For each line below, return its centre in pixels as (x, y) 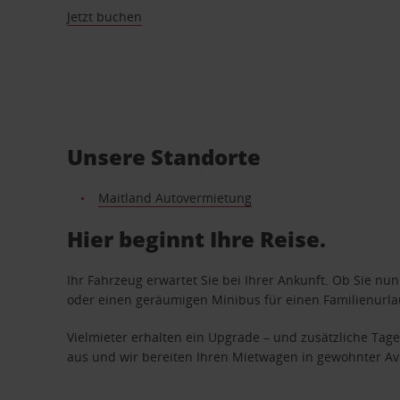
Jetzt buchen (105, 17)
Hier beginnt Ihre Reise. (197, 238)
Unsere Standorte (164, 156)
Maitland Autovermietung (175, 197)
